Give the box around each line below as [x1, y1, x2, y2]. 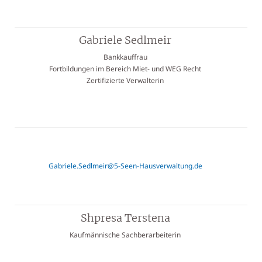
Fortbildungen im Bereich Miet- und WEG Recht [49, 64, 201, 74]
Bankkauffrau [103, 52, 147, 62]
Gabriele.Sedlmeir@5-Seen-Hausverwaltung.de [48, 161, 202, 171]
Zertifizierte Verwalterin [87, 75, 164, 85]
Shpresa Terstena [80, 211, 170, 225]
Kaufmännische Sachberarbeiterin [70, 230, 181, 240]
